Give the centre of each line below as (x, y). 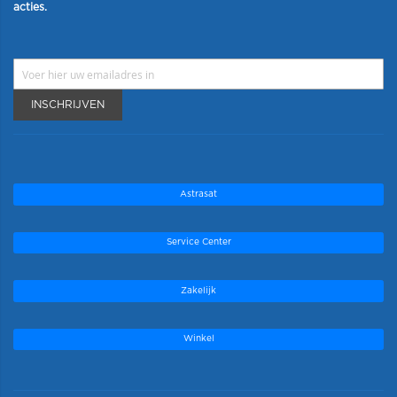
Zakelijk (198, 290)
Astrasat (198, 194)
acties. (30, 8)
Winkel (198, 339)
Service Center (198, 242)
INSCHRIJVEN (68, 105)
